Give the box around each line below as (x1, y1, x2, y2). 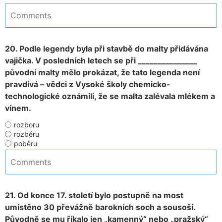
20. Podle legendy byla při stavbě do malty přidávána (5, 44, 208, 54)
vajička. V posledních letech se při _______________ (5, 55, 197, 65)
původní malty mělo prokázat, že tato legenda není (5, 67, 200, 77)
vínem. (5, 103, 31, 113)
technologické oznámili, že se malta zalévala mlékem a (5, 91, 215, 101)
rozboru (14, 120, 39, 129)
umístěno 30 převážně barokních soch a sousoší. (5, 202, 195, 212)
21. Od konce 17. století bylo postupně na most (5, 190, 183, 200)
